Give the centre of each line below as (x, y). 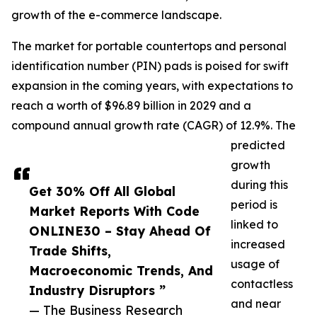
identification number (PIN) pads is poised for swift (150, 66)
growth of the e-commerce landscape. (116, 15)
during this (259, 185)
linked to (254, 225)
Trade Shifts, (70, 251)
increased (258, 244)
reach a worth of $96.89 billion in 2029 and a (131, 106)
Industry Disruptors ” (97, 290)
